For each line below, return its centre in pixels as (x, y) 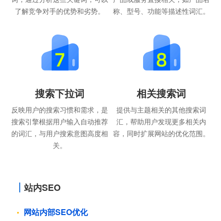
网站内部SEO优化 (55, 212)
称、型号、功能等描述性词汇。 (162, 11)
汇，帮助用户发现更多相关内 (162, 121)
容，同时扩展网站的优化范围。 (162, 133)
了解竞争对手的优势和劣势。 (59, 11)
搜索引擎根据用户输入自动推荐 (59, 121)
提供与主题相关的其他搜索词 (162, 109)
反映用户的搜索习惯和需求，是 (59, 109)
